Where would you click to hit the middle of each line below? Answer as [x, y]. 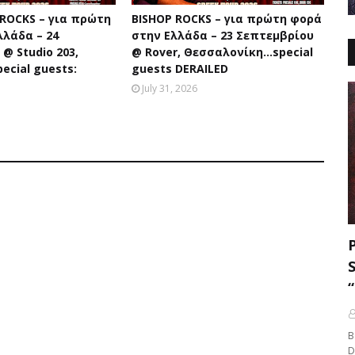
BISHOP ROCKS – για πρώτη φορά [226, 19]
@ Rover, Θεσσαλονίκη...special [222, 52]
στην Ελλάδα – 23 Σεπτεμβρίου [222, 35]
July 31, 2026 [169, 88]
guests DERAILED [179, 69]
